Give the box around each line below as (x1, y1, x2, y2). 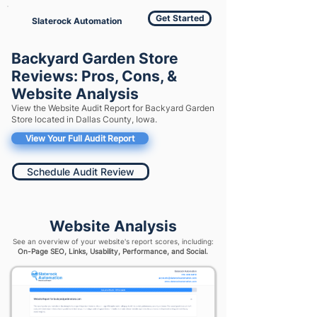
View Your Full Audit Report (25, 133, 134, 144)
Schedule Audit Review (27, 166, 134, 178)
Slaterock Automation (32, 16, 122, 26)
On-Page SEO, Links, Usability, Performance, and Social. (18, 247, 208, 255)
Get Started (155, 13, 204, 23)
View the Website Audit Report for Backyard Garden (11, 103, 214, 113)
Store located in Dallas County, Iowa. (11, 114, 157, 125)
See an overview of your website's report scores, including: (12, 237, 214, 246)
